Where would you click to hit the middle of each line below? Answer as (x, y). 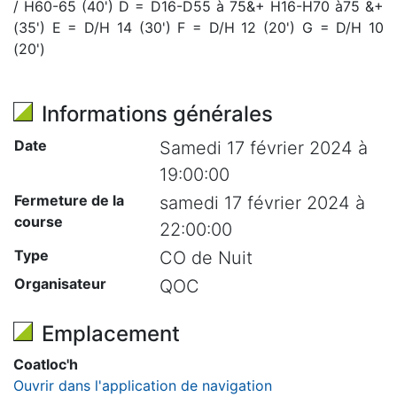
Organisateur (60, 284)
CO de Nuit (206, 258)
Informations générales (157, 114)
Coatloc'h (46, 364)
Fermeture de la (69, 200)
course (39, 222)
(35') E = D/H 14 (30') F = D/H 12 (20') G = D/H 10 (198, 27)
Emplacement (111, 334)
